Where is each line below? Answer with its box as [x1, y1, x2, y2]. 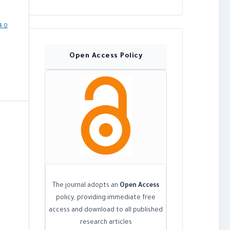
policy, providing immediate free [56, 195, 156, 202]
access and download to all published [49, 207, 163, 215]
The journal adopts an [52, 182, 120, 190]
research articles [80, 219, 132, 227]
